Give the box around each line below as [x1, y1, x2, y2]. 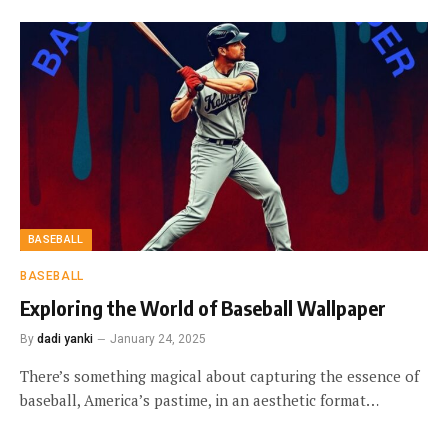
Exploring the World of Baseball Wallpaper [20, 295, 386, 321]
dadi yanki [37, 332, 93, 347]
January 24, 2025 [110, 332, 206, 347]
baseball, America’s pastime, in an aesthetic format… [20, 390, 379, 411]
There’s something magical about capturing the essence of [20, 366, 419, 387]
